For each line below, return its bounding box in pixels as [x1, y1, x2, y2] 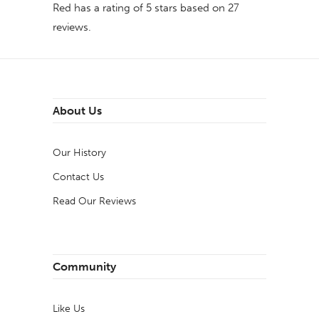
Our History [53, 147, 106, 159]
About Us [53, 104, 102, 118]
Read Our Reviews [53, 195, 136, 208]
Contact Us [53, 171, 104, 184]
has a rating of [71, 1, 146, 15]
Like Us [53, 303, 85, 315]
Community [53, 260, 116, 274]
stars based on [152, 1, 228, 15]
